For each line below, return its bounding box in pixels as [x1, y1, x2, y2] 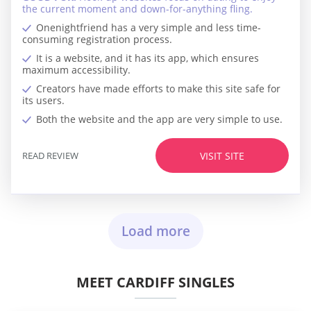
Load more [121, 222, 190, 241]
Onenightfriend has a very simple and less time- [36, 21, 261, 35]
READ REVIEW [22, 149, 78, 162]
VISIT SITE [200, 149, 244, 162]
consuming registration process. [22, 33, 172, 47]
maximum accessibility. [22, 63, 131, 77]
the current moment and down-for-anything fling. [22, 2, 253, 16]
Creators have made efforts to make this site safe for [36, 82, 280, 96]
